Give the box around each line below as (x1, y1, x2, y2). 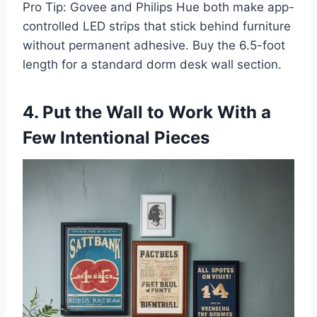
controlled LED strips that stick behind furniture (23, 19, 291, 34)
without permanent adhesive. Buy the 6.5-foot (23, 38, 285, 53)
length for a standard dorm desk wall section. (23, 57, 282, 72)
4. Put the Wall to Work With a (23, 102, 271, 123)
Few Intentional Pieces (23, 127, 209, 149)
